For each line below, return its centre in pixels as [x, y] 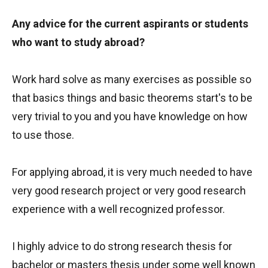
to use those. [43, 135]
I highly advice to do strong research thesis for [122, 246]
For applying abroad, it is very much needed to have [132, 172]
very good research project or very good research [129, 191]
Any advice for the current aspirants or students [130, 24]
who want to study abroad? [78, 42]
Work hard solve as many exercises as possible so [132, 79]
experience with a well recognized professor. [118, 209]
